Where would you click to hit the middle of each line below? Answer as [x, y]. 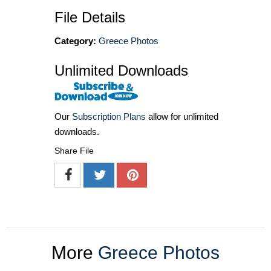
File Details [90, 18]
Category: [75, 41]
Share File [74, 151]
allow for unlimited [182, 117]
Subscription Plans [109, 117]
